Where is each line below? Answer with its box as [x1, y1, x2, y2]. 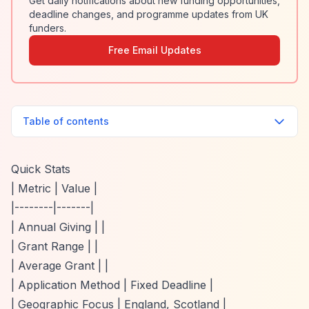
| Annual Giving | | [11, 220, 105, 234]
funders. [29, 22, 66, 34]
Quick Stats [11, 162, 70, 176]
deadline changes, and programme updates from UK [29, 8, 268, 20]
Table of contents [23, 115, 109, 127]
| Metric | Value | [11, 181, 97, 195]
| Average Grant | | [11, 259, 108, 272]
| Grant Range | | [11, 239, 98, 253]
